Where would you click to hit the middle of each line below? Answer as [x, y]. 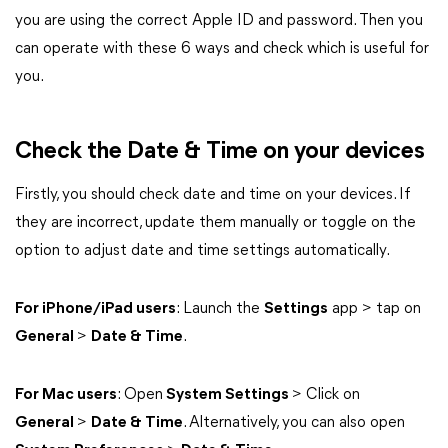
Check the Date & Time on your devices [220, 152]
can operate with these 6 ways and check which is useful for [222, 49]
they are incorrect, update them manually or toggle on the [215, 223]
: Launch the [220, 309]
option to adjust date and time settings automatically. [202, 251]
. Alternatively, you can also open [294, 423]
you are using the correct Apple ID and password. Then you [219, 21]
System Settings [227, 395]
